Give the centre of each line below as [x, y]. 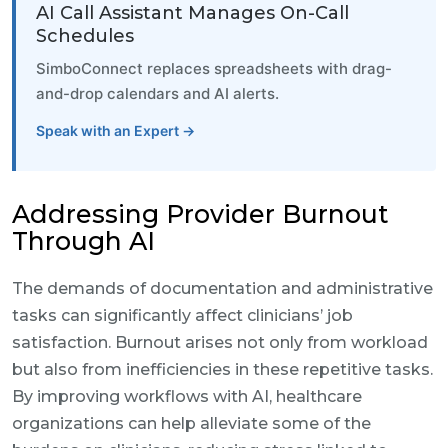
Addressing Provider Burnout [200, 214]
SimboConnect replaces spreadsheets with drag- [214, 68]
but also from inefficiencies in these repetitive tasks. [222, 369]
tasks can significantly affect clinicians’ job [182, 315]
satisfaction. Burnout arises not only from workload [220, 342]
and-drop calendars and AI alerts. [157, 93]
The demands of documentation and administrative [222, 288]
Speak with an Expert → [115, 130]
